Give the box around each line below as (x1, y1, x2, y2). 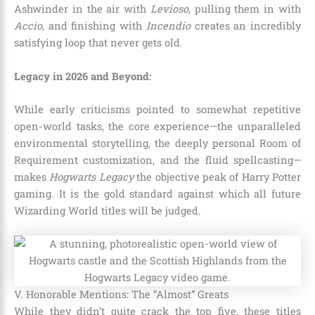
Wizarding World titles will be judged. (14, 203, 201, 217)
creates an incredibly (190, 19, 302, 33)
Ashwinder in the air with (14, 2, 150, 16)
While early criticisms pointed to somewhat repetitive (14, 102, 301, 116)
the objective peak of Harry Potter (133, 169, 301, 184)
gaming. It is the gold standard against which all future (14, 186, 301, 200)
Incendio (146, 19, 191, 33)
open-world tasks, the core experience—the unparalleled (14, 119, 301, 133)
